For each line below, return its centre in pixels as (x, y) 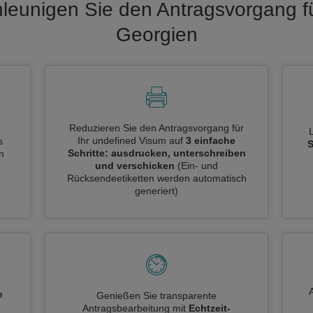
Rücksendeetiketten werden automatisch (156, 178)
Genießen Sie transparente (156, 296)
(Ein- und (198, 166)
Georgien (156, 35)
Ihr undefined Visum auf (132, 140)
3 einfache (211, 140)
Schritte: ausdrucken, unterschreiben (156, 153)
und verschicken (135, 166)
